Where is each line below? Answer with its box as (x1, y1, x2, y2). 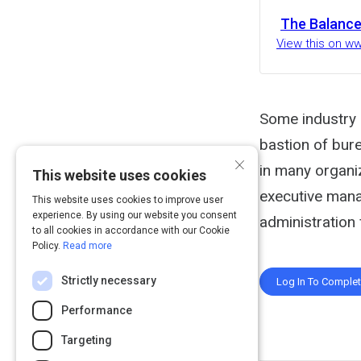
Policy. (32, 240, 63, 251)
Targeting (61, 334, 112, 346)
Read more (63, 240, 112, 251)
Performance (61, 304, 132, 317)
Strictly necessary (61, 274, 156, 287)
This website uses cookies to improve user (32, 194, 223, 205)
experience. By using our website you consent (32, 210, 237, 221)
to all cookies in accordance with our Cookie (32, 225, 230, 236)
